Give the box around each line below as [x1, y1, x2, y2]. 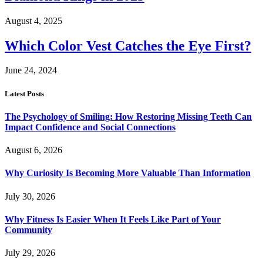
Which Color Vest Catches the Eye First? [5, 38, 251, 53]
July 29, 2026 [5, 248, 55, 258]
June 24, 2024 [5, 65, 57, 76]
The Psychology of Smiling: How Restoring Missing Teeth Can [5, 111, 252, 122]
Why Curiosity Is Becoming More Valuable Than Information [5, 168, 251, 178]
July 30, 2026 [5, 191, 55, 201]
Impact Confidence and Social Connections [5, 122, 176, 132]
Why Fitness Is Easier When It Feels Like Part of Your [5, 214, 221, 224]
